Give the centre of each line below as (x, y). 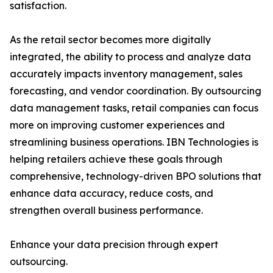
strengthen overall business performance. (106, 211)
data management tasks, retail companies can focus (134, 108)
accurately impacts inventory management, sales (126, 74)
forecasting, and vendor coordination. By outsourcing (136, 91)
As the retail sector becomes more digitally (110, 40)
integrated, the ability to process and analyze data (130, 57)
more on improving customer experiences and (117, 125)
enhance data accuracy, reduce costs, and (112, 193)
